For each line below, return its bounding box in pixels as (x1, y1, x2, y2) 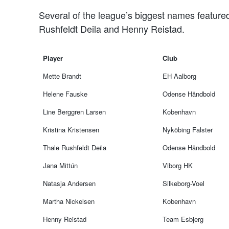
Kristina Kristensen (43, 124, 100, 134)
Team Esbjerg (163, 214, 204, 224)
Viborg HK (163, 160, 193, 170)
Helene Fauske (43, 88, 88, 99)
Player (43, 53, 63, 63)
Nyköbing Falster (163, 124, 213, 134)
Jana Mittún (43, 160, 78, 170)
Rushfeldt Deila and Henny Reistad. (39, 21, 185, 35)
